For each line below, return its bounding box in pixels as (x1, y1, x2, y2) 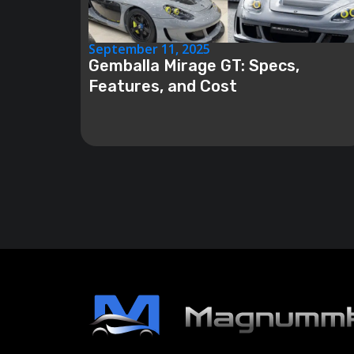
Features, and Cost (88, 77, 237, 96)
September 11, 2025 (88, 40, 210, 58)
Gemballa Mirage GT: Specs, (88, 56, 299, 75)
